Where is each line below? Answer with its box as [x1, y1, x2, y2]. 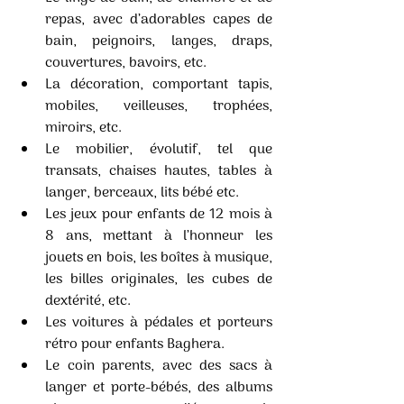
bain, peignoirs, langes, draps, [45, 29, 272, 53]
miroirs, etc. [45, 115, 122, 140]
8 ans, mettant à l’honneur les [45, 224, 272, 248]
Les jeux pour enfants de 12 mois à [45, 202, 272, 226]
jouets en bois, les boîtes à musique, [45, 245, 272, 270]
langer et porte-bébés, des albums [45, 375, 272, 399]
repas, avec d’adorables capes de [45, 7, 272, 32]
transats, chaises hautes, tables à [45, 159, 272, 183]
